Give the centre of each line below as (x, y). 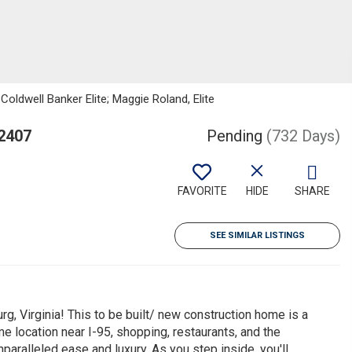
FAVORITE (202, 191)
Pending (235, 136)
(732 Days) (303, 136)
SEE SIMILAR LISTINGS (257, 235)
